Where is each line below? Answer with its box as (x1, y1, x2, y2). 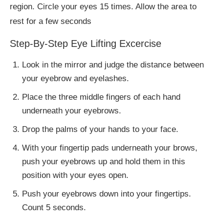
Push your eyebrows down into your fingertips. (22, 189, 191, 199)
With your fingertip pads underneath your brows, (22, 143, 197, 153)
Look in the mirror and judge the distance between (22, 60, 204, 70)
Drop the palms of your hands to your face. (22, 125, 178, 134)
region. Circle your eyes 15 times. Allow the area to (10, 2, 197, 12)
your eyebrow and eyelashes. (22, 74, 129, 84)
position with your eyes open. (22, 171, 129, 180)
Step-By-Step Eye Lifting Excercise (10, 38, 161, 49)
